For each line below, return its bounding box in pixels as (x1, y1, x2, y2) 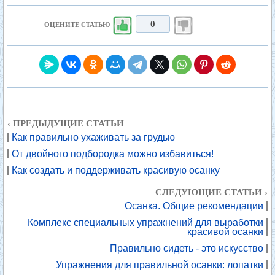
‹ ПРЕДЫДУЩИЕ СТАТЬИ (7, 118, 124, 128)
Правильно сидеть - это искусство (110, 243, 263, 254)
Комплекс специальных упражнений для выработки (28, 217, 263, 228)
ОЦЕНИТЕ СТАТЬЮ (44, 21, 112, 28)
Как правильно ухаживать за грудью (12, 132, 175, 142)
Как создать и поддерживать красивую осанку (12, 165, 220, 176)
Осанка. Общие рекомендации (125, 201, 263, 211)
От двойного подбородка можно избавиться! (12, 149, 214, 159)
